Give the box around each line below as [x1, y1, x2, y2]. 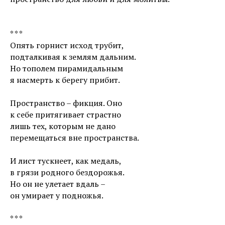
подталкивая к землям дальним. [10, 51, 136, 62]
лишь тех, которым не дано [10, 121, 116, 132]
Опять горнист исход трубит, [10, 40, 124, 51]
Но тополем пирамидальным [10, 63, 123, 74]
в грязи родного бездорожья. [10, 167, 125, 178]
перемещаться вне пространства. [10, 132, 139, 143]
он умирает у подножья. [10, 190, 103, 201]
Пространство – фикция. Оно [10, 97, 122, 108]
